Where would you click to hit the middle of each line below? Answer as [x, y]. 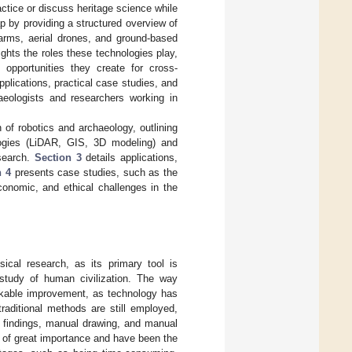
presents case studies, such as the [95, 172]
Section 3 [58, 157]
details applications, [130, 157]
